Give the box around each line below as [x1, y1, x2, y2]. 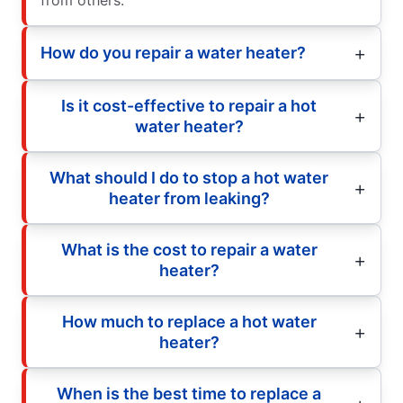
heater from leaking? [108, 188, 270, 208]
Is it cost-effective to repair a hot [61, 95, 317, 115]
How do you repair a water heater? [40, 43, 306, 63]
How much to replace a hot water [61, 311, 317, 331]
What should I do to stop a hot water [49, 167, 328, 187]
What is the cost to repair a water [60, 239, 318, 259]
